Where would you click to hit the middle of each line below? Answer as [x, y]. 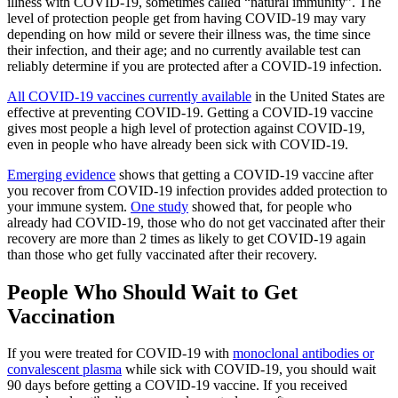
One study [159, 206]
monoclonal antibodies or [303, 354]
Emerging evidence [61, 174]
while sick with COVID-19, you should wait [249, 370]
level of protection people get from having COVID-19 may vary [187, 18]
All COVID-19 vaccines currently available [129, 96]
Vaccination [61, 316]
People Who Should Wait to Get [152, 292]
